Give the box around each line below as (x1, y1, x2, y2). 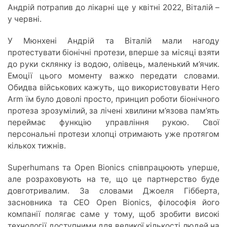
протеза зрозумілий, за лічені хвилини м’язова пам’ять (8, 105, 219, 116)
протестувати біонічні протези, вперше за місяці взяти (8, 47, 219, 57)
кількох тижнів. (8, 140, 66, 150)
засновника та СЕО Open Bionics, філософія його (8, 197, 219, 207)
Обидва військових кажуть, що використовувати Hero (8, 82, 219, 92)
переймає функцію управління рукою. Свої (8, 117, 219, 127)
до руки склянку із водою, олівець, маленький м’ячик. (8, 59, 219, 69)
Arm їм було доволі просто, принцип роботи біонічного (8, 94, 219, 104)
